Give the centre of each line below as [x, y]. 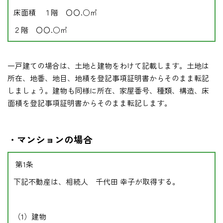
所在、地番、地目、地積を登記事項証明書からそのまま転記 [108, 78]
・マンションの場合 [50, 139]
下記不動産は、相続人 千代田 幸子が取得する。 [97, 182]
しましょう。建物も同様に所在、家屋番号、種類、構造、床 [108, 91]
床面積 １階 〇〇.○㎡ [56, 12]
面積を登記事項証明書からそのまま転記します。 [90, 103]
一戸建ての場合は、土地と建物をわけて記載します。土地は [108, 66]
